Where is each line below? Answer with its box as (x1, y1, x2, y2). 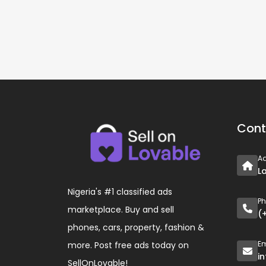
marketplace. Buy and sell (68, 203, 174, 216)
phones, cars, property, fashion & (68, 221, 204, 233)
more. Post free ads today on (68, 239, 189, 251)
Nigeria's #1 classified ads (68, 185, 172, 198)
